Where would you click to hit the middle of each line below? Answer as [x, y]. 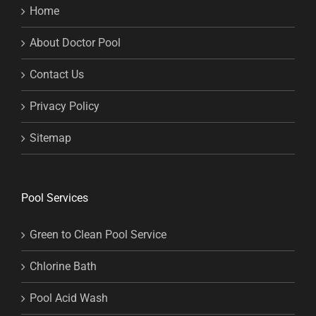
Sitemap [50, 138]
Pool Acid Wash [69, 298]
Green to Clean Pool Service [98, 235]
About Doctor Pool [75, 43]
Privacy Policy [65, 107]
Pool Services [55, 198]
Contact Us [57, 75]
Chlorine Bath [63, 267]
